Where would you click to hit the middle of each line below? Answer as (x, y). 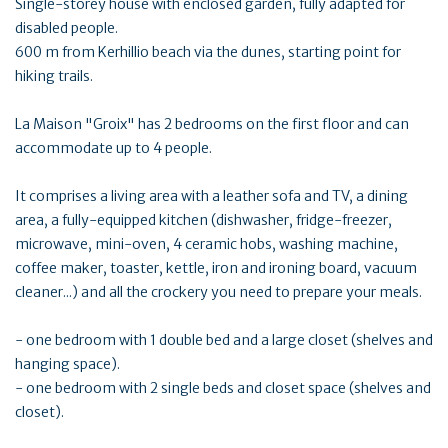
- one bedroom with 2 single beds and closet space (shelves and (223, 387)
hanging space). (67, 363)
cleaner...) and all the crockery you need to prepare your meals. (218, 291)
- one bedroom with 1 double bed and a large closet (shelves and (224, 339)
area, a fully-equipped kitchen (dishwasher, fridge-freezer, (203, 219)
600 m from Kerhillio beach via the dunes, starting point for (208, 51)
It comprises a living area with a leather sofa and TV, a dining (211, 195)
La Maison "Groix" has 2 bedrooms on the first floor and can (212, 123)
